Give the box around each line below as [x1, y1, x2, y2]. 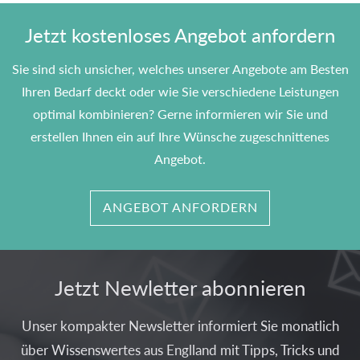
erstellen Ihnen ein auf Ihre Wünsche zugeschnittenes [31, 127, 329, 146]
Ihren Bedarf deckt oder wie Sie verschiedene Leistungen [21, 82, 339, 101]
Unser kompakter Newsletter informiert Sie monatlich [21, 316, 339, 336]
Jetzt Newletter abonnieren [54, 272, 306, 303]
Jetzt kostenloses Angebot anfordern [25, 21, 335, 49]
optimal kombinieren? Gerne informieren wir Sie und [32, 104, 328, 124]
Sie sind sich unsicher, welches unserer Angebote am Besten [11, 59, 349, 79]
